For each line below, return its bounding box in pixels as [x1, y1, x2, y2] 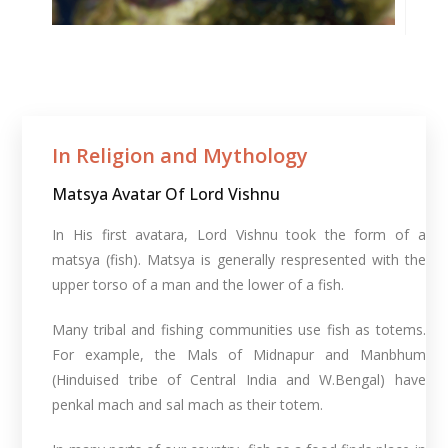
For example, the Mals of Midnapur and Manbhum [52, 344, 426, 364]
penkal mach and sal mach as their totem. [52, 394, 324, 414]
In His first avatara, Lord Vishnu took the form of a [52, 224, 426, 244]
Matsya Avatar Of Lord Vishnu [52, 182, 281, 205]
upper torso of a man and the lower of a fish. [52, 274, 345, 294]
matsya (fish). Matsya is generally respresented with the [52, 249, 426, 269]
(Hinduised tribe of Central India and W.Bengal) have [52, 369, 426, 389]
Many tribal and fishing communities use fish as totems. [52, 319, 426, 339]
